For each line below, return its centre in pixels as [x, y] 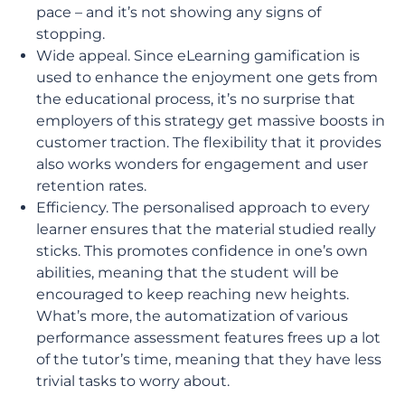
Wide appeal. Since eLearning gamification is [198, 56]
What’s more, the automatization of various [192, 316]
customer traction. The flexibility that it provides [209, 142]
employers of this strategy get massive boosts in [211, 121]
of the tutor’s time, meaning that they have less [209, 359]
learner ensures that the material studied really [206, 229]
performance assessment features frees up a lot [208, 338]
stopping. [72, 34]
